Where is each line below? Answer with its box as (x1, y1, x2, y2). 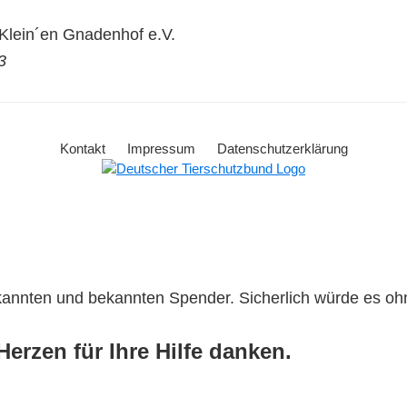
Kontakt (59, 141, 105, 156)
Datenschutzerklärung (216, 141, 348, 156)
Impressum (126, 141, 195, 156)
